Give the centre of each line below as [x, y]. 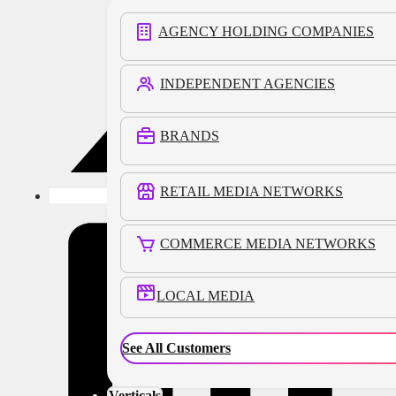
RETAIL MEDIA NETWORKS [251, 191]
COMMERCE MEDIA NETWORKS [268, 244]
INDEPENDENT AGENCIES [247, 84]
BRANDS [190, 136]
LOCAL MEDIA [206, 296]
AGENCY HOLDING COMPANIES [266, 31]
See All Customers [176, 348]
